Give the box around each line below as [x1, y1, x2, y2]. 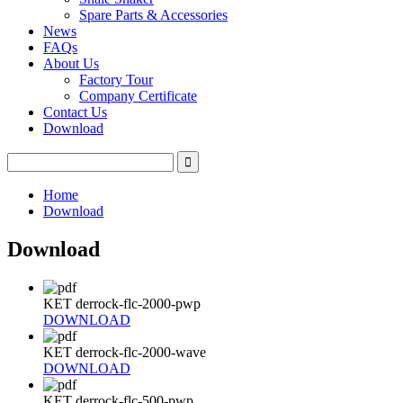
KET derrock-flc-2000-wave [43, 344, 206, 360]
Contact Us [43, 104, 107, 120]
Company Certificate [79, 88, 197, 103]
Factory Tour [79, 72, 153, 87]
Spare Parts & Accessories [79, 7, 228, 22]
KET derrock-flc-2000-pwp [43, 295, 201, 311]
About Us [43, 56, 99, 71]
